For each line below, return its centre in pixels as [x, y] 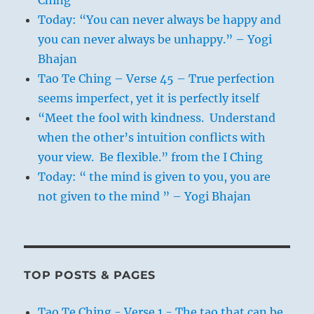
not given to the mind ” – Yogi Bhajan [145, 197]
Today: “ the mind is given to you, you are [155, 177]
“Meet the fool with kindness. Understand [157, 118]
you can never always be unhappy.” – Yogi [155, 40]
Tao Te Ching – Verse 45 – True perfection [157, 79]
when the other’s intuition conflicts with [152, 138]
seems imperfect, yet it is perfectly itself [149, 98]
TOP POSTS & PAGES [90, 275]
